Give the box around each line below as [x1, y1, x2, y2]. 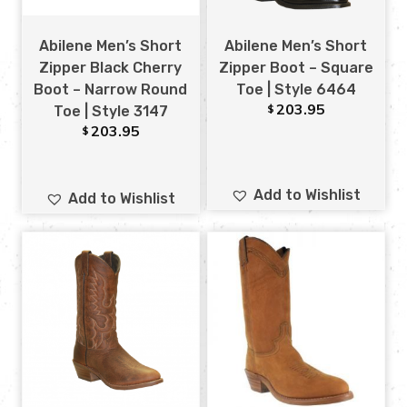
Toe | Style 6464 [235, 81, 356, 98]
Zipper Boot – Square [218, 59, 373, 76]
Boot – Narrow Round [34, 81, 188, 98]
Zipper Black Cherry [39, 59, 183, 76]
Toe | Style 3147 [53, 103, 168, 120]
